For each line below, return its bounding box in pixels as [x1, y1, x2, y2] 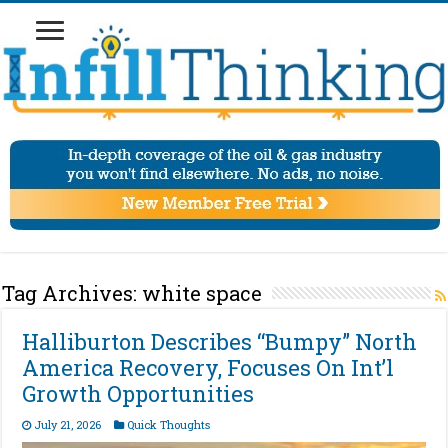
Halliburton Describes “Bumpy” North [22, 327, 418, 357]
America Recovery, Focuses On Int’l [22, 353, 395, 383]
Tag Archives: [2, 280, 143, 307]
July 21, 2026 [34, 417, 102, 433]
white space [142, 280, 263, 307]
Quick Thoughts [127, 417, 211, 433]
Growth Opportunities [22, 379, 255, 409]
